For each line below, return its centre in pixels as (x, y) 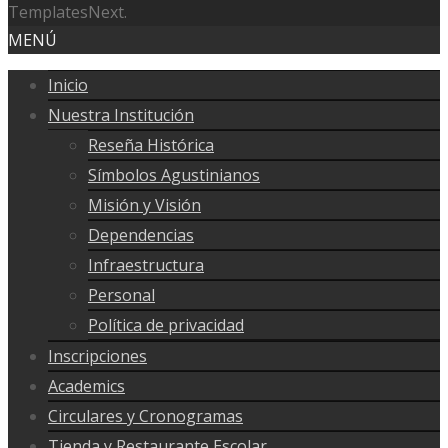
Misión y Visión (144, 205)
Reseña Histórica (151, 145)
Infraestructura (146, 265)
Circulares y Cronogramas (145, 416)
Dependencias (141, 235)
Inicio (68, 85)
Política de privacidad (166, 325)
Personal (121, 295)
